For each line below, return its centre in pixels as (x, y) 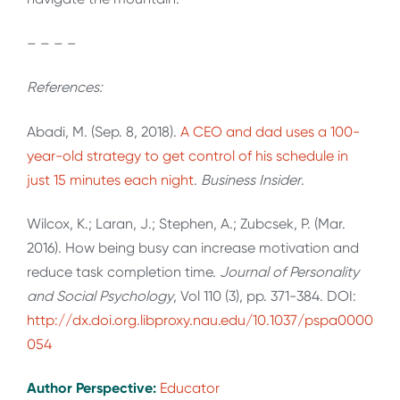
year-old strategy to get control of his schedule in (187, 155)
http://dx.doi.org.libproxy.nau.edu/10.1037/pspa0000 (200, 320)
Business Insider (251, 179)
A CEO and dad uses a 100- (270, 131)
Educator (190, 388)
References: (65, 87)
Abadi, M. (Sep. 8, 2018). (104, 131)
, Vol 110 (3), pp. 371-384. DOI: (265, 296)
